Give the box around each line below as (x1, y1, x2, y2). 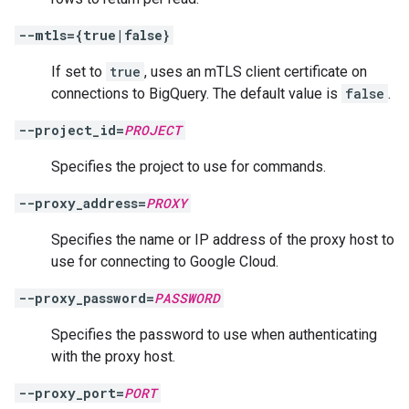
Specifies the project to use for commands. (51, 158, 326, 175)
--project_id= (18, 121, 124, 139)
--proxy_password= (18, 289, 154, 307)
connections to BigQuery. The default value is (51, 85, 341, 102)
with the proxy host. (51, 348, 175, 365)
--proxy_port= (18, 384, 124, 402)
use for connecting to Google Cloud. (51, 253, 278, 270)
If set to (51, 63, 106, 80)
